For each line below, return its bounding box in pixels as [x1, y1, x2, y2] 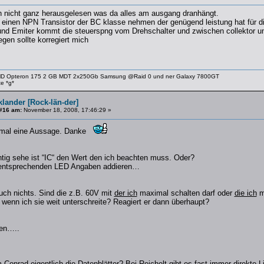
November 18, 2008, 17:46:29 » [21, 107, 111, 113]
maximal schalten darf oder [137, 189, 235, 197]
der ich [114, 189, 137, 197]
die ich [234, 189, 257, 197]
